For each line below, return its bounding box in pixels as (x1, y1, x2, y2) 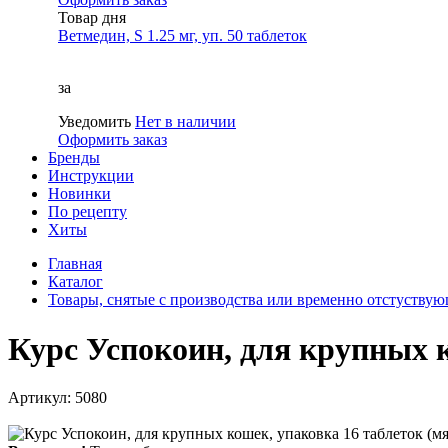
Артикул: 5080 (8, 389, 107, 407)
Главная (48, 255, 102, 273)
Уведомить (58, 113, 135, 131)
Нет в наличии (135, 113, 236, 131)
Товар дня (58, 9, 126, 27)
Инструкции (48, 167, 134, 185)
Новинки (48, 185, 111, 203)
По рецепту (48, 203, 127, 221)
